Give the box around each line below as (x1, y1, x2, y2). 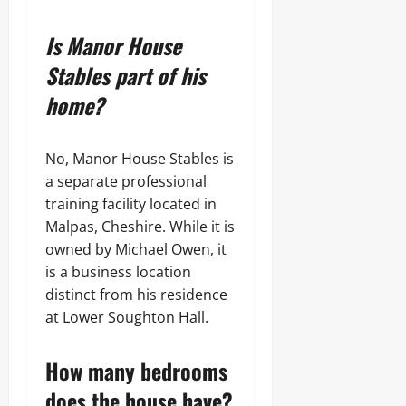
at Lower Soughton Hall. (45, 307, 208, 327)
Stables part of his (45, 59, 206, 92)
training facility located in (45, 194, 217, 214)
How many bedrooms (45, 354, 227, 387)
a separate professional (45, 171, 207, 191)
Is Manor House (45, 29, 181, 62)
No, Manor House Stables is (45, 149, 234, 169)
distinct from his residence (45, 285, 227, 304)
